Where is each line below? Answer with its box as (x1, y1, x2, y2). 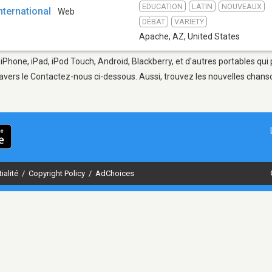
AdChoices (95, 168, 134, 178)
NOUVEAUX (222, 1, 262, 11)
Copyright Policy (29, 168, 87, 178)
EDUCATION (142, 1, 183, 11)
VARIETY (174, 16, 204, 26)
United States (188, 31, 240, 41)
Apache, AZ (139, 31, 184, 41)
